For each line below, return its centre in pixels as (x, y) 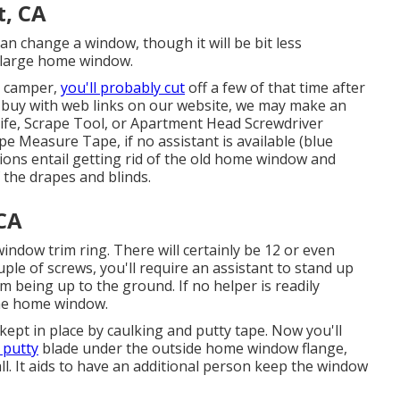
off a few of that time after (275, 87)
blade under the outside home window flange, (193, 348)
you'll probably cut (123, 87)
